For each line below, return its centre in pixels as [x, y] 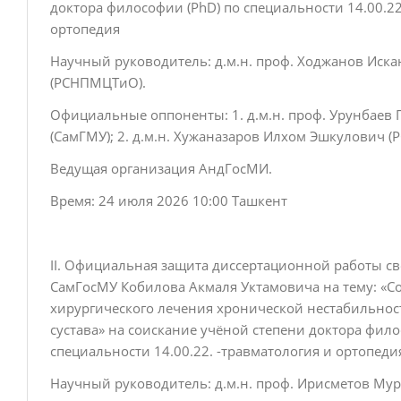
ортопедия [87, 29]
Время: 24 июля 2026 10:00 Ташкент [169, 200]
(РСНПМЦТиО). [103, 82]
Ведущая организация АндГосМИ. [161, 168]
